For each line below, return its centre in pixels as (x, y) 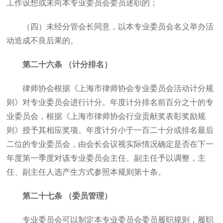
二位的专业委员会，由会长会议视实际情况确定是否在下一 (110, 144)
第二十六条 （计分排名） (67, 64)
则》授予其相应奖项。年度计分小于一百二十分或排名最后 (110, 130)
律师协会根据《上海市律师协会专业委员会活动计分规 (118, 88)
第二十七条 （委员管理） (67, 196)
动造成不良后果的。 (43, 41)
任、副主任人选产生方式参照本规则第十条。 (86, 172)
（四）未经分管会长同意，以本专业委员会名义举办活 (118, 27)
